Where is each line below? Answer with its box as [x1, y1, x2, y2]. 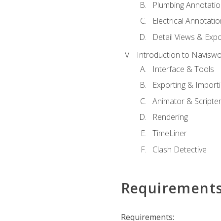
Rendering [152, 111, 188, 123]
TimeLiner [152, 128, 187, 139]
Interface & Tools [152, 63, 214, 74]
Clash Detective [152, 144, 207, 155]
